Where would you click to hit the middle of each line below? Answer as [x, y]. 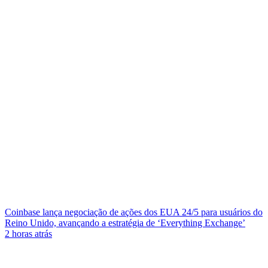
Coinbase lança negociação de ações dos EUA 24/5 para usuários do [134, 212]
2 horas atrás [28, 234]
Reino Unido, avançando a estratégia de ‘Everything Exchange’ [125, 223]
